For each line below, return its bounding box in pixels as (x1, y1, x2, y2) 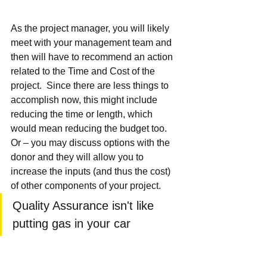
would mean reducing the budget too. (11, 123, 172, 134)
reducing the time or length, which (11, 109, 155, 120)
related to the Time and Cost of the (11, 66, 157, 77)
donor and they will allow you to (11, 152, 146, 163)
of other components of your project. (11, 181, 161, 191)
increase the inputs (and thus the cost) (11, 166, 173, 177)
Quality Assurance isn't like (13, 199, 157, 213)
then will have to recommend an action (11, 52, 175, 63)
